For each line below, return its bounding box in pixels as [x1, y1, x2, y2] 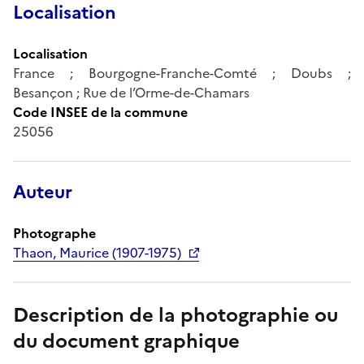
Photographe [13, 223, 96, 243]
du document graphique [13, 326, 240, 356]
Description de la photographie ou [13, 300, 338, 330]
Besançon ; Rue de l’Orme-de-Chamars [13, 82, 249, 102]
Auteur [13, 178, 72, 206]
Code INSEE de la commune [13, 102, 188, 122]
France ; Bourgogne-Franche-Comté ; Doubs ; [13, 63, 351, 83]
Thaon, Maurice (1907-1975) [13, 242, 181, 262]
